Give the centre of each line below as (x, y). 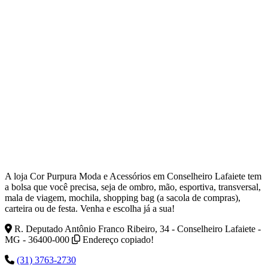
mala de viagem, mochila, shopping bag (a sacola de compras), (123, 197)
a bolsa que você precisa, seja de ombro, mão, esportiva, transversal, (133, 187)
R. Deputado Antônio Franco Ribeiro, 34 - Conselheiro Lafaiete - (138, 229)
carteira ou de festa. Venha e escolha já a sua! (90, 208)
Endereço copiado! (118, 239)
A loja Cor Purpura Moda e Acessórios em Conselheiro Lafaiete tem (133, 176)
